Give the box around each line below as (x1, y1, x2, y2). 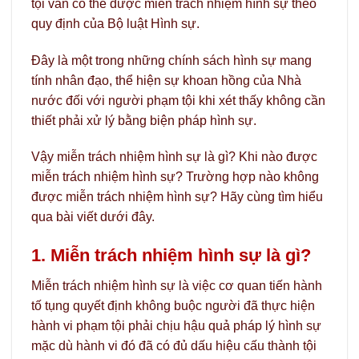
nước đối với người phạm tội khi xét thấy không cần (31, 93, 325, 107)
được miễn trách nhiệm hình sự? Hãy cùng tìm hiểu (31, 190, 323, 204)
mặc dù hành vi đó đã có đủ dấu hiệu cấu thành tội (31, 339, 317, 353)
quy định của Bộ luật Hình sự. (31, 16, 200, 30)
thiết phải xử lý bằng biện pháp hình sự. (31, 113, 256, 127)
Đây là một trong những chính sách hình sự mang (31, 53, 312, 67)
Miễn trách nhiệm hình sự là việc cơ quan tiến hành (31, 279, 322, 293)
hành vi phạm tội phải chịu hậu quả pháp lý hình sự (31, 319, 321, 333)
